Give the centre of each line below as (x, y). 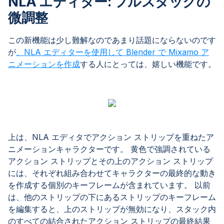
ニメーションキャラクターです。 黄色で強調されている (109, 149)
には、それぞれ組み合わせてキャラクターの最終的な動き (112, 173)
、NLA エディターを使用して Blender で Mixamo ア (112, 52)
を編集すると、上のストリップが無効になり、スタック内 (112, 209)
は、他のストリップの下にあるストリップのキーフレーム (112, 197)
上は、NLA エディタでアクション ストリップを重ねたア (111, 137)
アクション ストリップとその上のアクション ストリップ (110, 161)
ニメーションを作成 (44, 64)
